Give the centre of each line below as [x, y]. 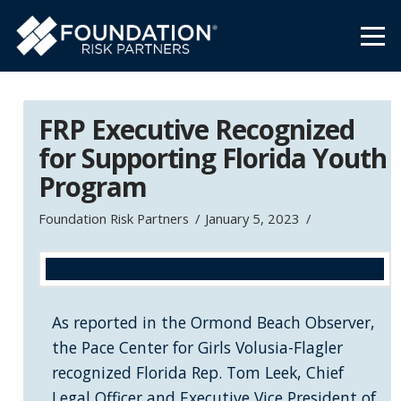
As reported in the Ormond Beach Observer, [213, 323]
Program [92, 187]
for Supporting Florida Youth [212, 158]
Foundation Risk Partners [113, 219]
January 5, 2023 [253, 219]
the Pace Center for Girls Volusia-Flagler [197, 348]
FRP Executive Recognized [196, 130]
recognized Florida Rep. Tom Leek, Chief [197, 373]
